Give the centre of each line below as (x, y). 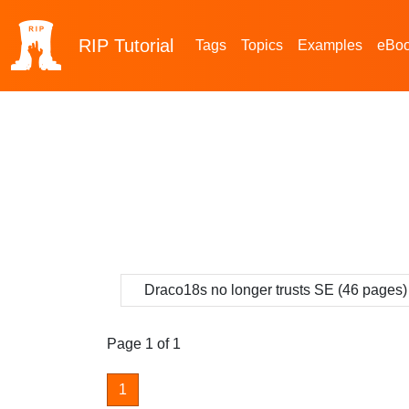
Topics (262, 45)
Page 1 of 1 (144, 344)
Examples (330, 45)
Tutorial (144, 46)
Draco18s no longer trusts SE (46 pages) (276, 290)
